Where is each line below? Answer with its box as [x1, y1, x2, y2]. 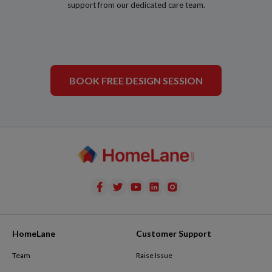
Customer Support [136, 228, 211, 239]
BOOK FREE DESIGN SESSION [69, 75, 203, 86]
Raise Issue [136, 251, 172, 260]
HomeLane [12, 228, 55, 239]
